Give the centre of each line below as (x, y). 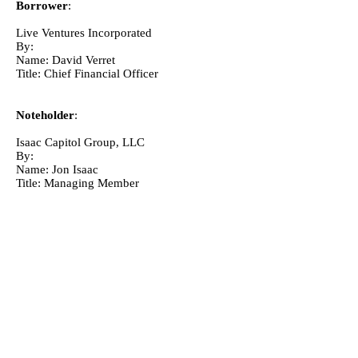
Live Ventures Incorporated (84, 33)
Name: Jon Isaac (58, 170)
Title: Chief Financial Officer (88, 74)
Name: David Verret (66, 60)
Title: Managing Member (78, 183)
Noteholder (46, 115)
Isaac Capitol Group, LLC (81, 143)
